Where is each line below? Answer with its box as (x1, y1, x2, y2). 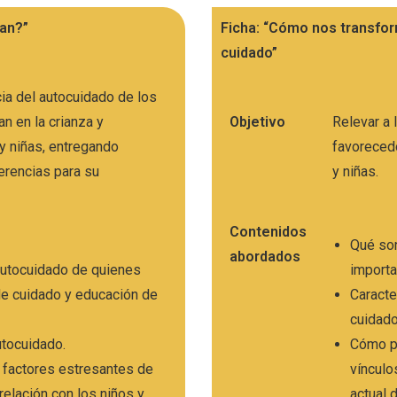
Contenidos (230, 223, 307, 241)
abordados (230, 248, 300, 266)
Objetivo (230, 113, 285, 131)
